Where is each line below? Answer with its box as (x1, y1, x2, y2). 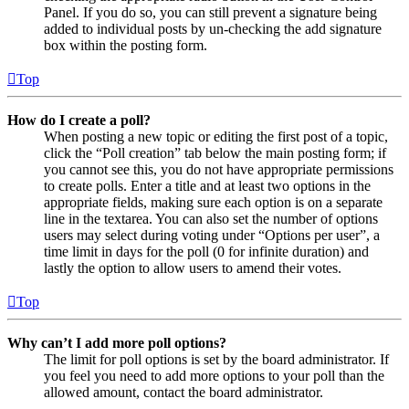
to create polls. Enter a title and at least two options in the (44, 178, 371, 194)
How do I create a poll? (7, 112, 151, 129)
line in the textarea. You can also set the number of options (44, 211, 378, 227)
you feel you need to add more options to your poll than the (44, 368, 384, 384)
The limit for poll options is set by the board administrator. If (44, 351, 389, 368)
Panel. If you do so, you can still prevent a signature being (44, 5, 377, 21)
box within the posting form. (44, 37, 207, 54)
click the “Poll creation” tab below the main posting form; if (44, 145, 386, 162)
